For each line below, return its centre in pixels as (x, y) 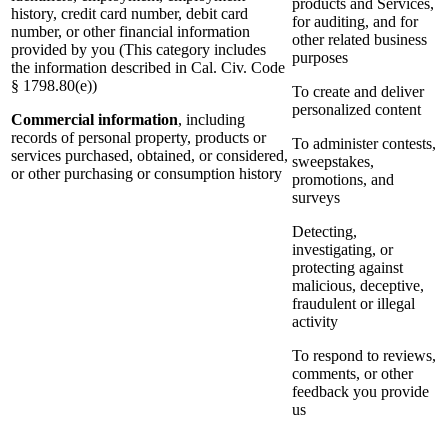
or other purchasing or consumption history (146, 174)
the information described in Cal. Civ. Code (148, 68)
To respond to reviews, (364, 356)
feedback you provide (360, 392)
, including (211, 120)
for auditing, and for (355, 22)
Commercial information (94, 120)
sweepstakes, (333, 162)
